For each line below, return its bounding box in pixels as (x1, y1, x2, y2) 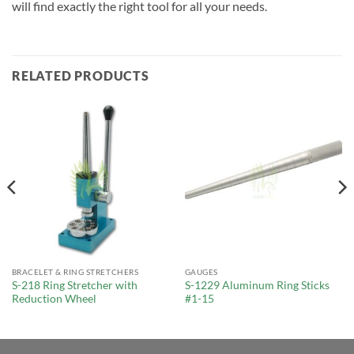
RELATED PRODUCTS (12, 68, 149, 84)
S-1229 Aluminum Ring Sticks (184, 279, 330, 292)
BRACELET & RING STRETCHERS (11, 267, 139, 277)
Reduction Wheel (11, 292, 96, 306)
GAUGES (184, 267, 218, 277)
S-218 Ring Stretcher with (11, 279, 137, 292)
